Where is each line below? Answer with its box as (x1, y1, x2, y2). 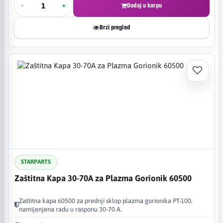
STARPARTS (21, 158, 51, 165)
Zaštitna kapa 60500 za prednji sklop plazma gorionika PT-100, (19, 197, 193, 205)
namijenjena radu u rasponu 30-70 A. (19, 205, 122, 213)
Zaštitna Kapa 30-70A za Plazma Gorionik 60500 (14, 173, 192, 183)
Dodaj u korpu (127, 2, 162, 9)
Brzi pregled (100, 24, 130, 31)
